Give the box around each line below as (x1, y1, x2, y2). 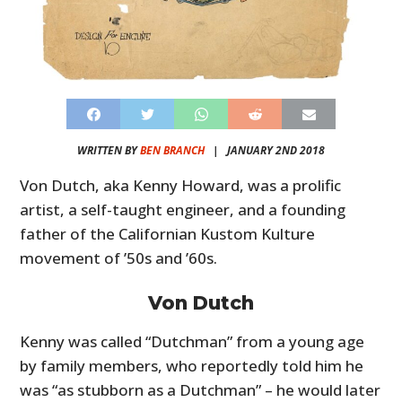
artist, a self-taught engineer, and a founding (20, 199, 346, 221)
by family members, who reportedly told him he (20, 355, 364, 377)
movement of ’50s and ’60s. (20, 248, 218, 269)
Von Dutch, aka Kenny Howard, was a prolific (20, 175, 342, 197)
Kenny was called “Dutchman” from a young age (20, 331, 365, 353)
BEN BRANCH (140, 143, 205, 159)
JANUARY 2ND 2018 (227, 143, 325, 159)
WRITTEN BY (77, 143, 140, 159)
